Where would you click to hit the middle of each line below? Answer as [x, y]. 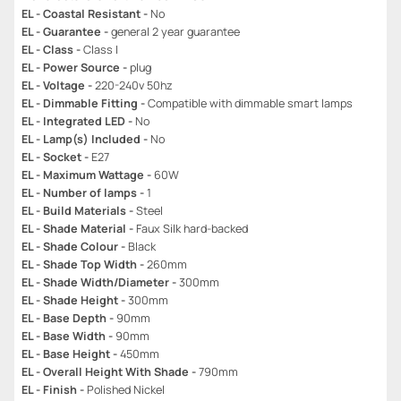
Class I [101, 49]
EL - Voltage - [58, 85]
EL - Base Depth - [69, 318]
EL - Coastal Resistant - [86, 13]
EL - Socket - [56, 157]
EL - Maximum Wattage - [88, 175]
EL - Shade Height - [75, 300]
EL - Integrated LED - [78, 121]
